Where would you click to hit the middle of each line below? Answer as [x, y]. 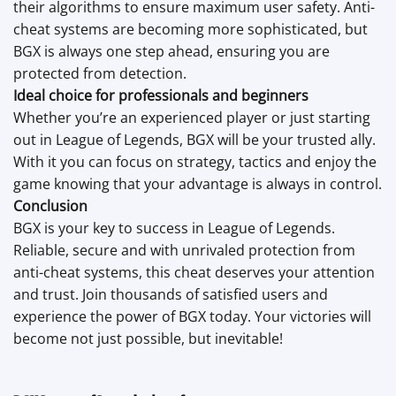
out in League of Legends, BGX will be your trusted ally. [194, 140]
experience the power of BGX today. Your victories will [192, 317]
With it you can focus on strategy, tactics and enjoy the [195, 162]
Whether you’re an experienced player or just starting [192, 118]
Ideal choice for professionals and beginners [161, 96]
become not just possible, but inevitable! [148, 339]
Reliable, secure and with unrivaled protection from [184, 251]
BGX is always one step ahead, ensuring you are [171, 52]
